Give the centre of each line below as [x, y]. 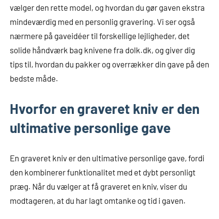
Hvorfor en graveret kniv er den [105, 109]
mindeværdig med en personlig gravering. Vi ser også [102, 22]
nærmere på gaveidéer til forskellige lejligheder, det [100, 36]
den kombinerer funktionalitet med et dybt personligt [103, 172]
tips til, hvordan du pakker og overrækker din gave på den [109, 64]
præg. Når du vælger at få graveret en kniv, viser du [99, 186]
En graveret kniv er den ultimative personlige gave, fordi [107, 158]
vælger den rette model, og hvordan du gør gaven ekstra [107, 8]
